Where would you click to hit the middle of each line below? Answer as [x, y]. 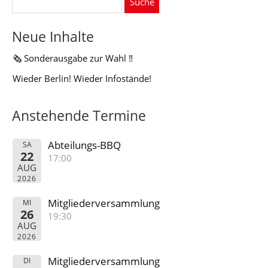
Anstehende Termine [79, 116]
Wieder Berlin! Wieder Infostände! [82, 78]
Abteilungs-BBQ [85, 145]
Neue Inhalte [53, 37]
